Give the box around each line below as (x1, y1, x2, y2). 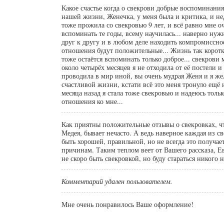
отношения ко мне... (61, 96, 123, 106)
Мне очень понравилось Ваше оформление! (61, 199, 193, 209)
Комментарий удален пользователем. (61, 176, 172, 186)
